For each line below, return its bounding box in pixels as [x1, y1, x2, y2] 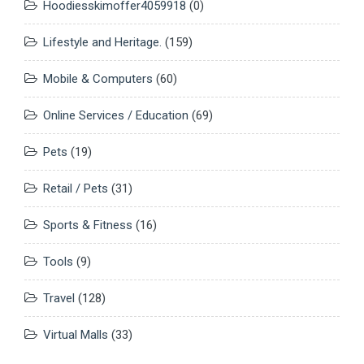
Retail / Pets [43, 181, 108, 197]
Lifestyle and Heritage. [43, 35, 162, 50]
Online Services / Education [43, 108, 188, 123]
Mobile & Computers [43, 71, 153, 87]
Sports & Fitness [43, 218, 132, 233]
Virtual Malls [43, 327, 108, 343]
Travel [43, 291, 75, 306]
